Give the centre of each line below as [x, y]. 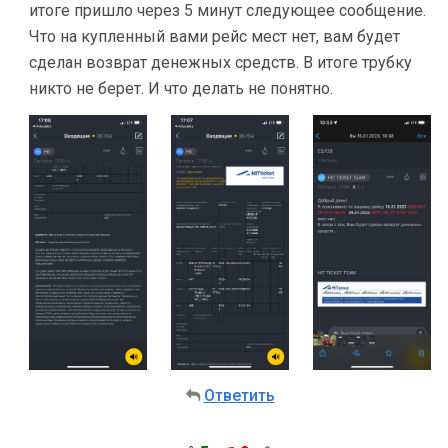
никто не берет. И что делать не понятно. [181, 88]
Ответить [239, 396]
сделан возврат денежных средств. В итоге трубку [220, 62]
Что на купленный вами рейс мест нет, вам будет [214, 36]
